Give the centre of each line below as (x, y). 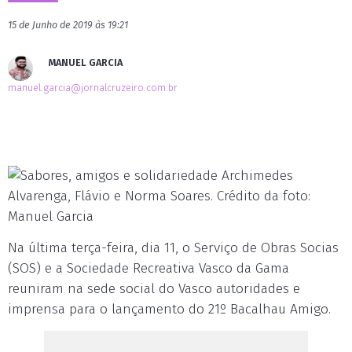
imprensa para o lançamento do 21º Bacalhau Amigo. (169, 310)
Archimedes (255, 176)
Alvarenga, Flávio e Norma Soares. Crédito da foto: (159, 196)
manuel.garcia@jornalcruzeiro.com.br (93, 88)
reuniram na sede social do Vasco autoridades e (154, 289)
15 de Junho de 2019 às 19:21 (68, 25)
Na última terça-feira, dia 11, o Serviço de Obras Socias (173, 248)
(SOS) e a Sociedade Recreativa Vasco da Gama (148, 269)
